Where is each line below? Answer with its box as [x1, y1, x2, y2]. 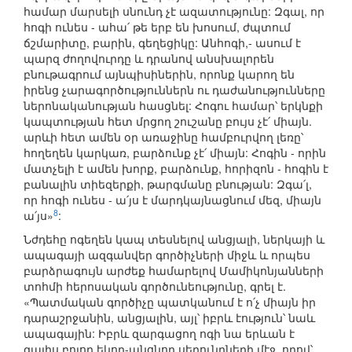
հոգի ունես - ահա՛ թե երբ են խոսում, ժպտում [24, 19, 291, 35]
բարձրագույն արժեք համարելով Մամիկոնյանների [24, 262, 324, 279]
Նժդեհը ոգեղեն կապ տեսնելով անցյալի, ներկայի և [24, 231, 324, 247]
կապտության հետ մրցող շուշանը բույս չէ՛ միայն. [24, 113, 312, 130]
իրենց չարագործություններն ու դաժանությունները [24, 82, 325, 98]
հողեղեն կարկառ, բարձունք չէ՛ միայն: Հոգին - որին [24, 145, 326, 161]
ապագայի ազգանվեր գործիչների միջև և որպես [24, 247, 310, 263]
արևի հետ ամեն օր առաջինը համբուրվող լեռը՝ [24, 129, 303, 145]
